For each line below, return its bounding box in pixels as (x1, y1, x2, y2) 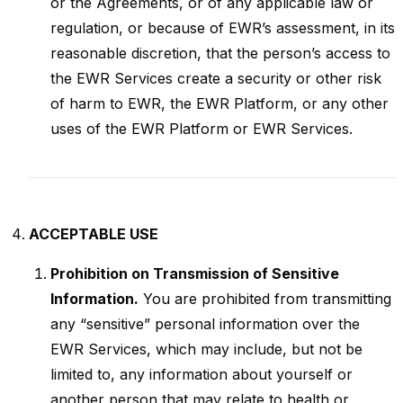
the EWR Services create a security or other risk (50, 69, 381, 87)
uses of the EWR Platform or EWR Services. (50, 120, 353, 138)
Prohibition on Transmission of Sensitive (50, 264, 339, 282)
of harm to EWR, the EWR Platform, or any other (50, 94, 389, 112)
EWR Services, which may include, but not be (50, 340, 363, 358)
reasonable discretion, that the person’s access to (50, 44, 390, 62)
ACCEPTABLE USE (29, 225, 158, 243)
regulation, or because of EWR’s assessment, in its (50, 19, 395, 37)
